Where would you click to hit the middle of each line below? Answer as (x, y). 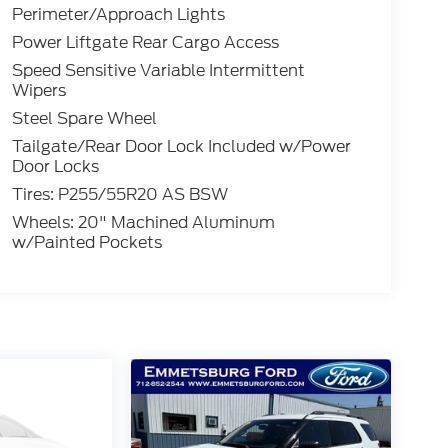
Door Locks (55, 167)
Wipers (38, 91)
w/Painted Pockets (86, 243)
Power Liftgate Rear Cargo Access (145, 43)
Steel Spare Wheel (84, 119)
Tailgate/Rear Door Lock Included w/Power (181, 147)
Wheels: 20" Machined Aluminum (143, 223)
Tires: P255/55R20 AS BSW (119, 195)
